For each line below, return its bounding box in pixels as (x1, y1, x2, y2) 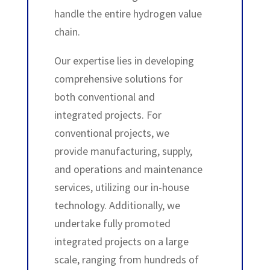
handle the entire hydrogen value (54, 7, 202, 20)
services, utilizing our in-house (54, 180, 189, 194)
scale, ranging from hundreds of (54, 253, 199, 266)
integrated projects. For (54, 108, 162, 122)
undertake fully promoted (54, 216, 171, 230)
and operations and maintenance (54, 162, 202, 176)
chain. (54, 25, 80, 39)
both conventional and (54, 90, 155, 104)
